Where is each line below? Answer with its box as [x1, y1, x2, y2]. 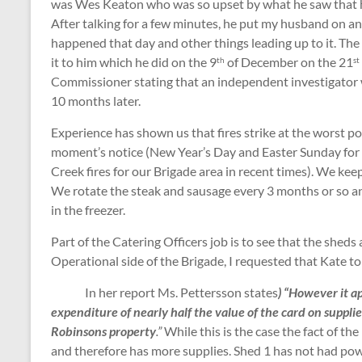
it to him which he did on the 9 [51, 54, 217, 70]
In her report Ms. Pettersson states [51, 284, 278, 301]
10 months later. [51, 93, 145, 109]
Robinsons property [51, 323, 156, 339]
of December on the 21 [225, 54, 353, 70]
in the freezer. [51, 202, 125, 218]
